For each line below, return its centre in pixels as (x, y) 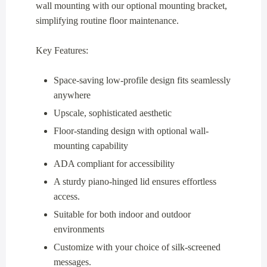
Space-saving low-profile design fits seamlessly (142, 80)
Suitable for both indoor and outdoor (122, 214)
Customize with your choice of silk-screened (137, 247)
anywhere (72, 95)
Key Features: (62, 50)
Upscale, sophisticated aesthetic (113, 113)
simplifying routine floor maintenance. (107, 20)
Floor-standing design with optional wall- (131, 131)
